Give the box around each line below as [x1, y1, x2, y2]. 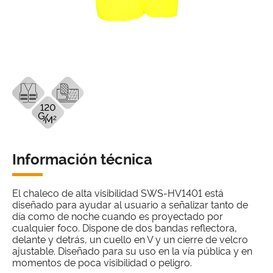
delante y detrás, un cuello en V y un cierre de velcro [12, 232, 248, 246]
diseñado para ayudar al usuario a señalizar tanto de [12, 197, 248, 211]
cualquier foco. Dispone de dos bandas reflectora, [12, 220, 237, 234]
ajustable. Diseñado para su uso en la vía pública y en [12, 243, 252, 257]
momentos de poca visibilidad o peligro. [12, 255, 192, 269]
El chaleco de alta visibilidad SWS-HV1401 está [12, 185, 224, 199]
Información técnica [12, 147, 152, 168]
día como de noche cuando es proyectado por [12, 208, 223, 222]
